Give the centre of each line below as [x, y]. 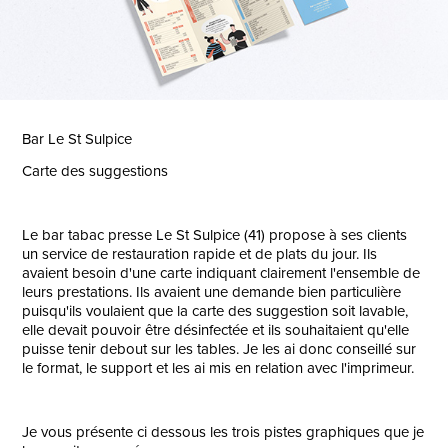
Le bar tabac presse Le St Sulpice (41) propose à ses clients [215, 235]
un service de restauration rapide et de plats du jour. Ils [200, 254]
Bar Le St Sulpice [77, 139]
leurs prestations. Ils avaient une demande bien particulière [212, 292]
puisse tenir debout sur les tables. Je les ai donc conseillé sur [219, 349]
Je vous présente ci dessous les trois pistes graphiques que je [223, 432]
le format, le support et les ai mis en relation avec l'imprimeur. [220, 368]
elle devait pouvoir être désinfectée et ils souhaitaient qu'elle [216, 330]
